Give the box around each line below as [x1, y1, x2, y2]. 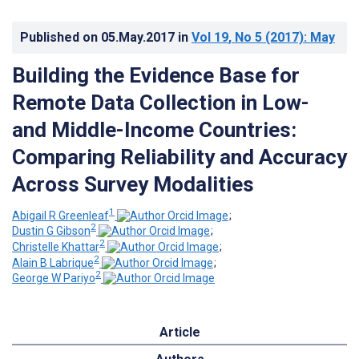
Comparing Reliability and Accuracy [12, 144, 347, 169]
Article [159, 325, 200, 341]
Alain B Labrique [12, 256, 94, 269]
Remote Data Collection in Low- [12, 90, 309, 115]
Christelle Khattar [12, 240, 99, 253]
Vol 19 [192, 29, 228, 45]
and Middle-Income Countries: [12, 117, 296, 142]
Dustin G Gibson [12, 224, 91, 238]
